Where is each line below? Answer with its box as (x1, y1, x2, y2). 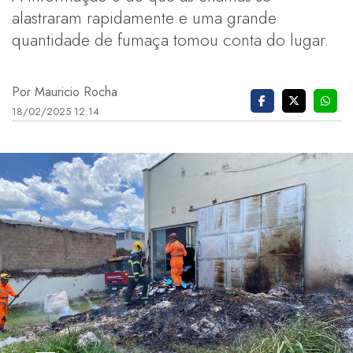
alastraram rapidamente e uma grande (12, 5, 277, 30)
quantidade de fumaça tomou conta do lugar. (12, 27, 329, 52)
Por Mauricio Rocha (12, 82, 117, 101)
